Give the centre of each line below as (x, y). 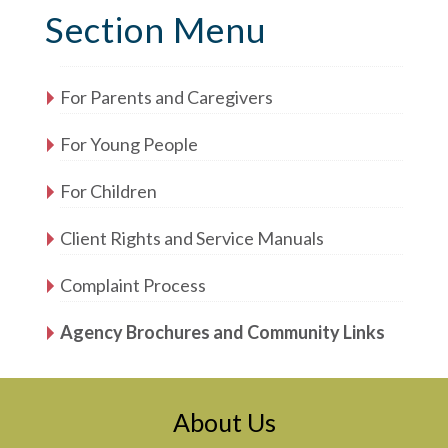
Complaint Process (133, 284)
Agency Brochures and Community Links (222, 331)
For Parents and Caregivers (166, 96)
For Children (108, 190)
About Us (224, 421)
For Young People (129, 143)
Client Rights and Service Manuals (192, 237)
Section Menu (156, 29)
